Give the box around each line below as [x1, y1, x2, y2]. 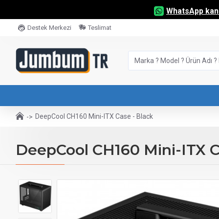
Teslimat [88, 24, 111, 31]
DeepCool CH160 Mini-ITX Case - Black [35, 112, 153, 120]
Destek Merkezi [27, 24, 71, 31]
